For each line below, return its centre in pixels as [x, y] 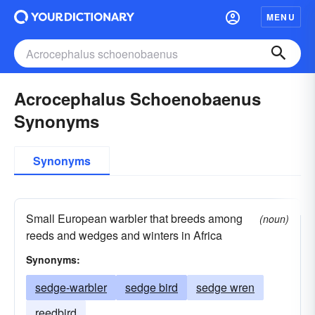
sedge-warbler [71, 287]
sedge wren [225, 287]
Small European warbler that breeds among [134, 218]
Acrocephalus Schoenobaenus [137, 98]
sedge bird [152, 287]
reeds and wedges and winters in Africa [124, 235]
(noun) [274, 219]
